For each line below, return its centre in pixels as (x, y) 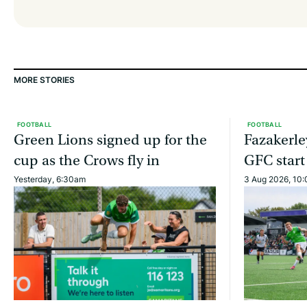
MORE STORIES (44, 80)
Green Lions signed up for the (110, 140)
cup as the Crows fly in (87, 161)
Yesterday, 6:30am (50, 180)
